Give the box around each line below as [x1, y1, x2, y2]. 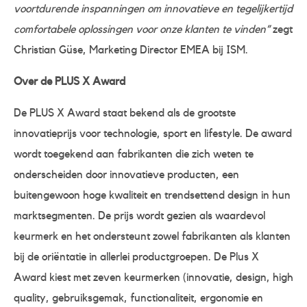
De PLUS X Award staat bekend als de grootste [14, 107, 236, 119]
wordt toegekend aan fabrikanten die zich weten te [14, 148, 254, 160]
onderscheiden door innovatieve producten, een [14, 169, 239, 180]
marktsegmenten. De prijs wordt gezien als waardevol [14, 210, 265, 221]
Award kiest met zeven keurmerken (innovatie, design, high [14, 271, 293, 283]
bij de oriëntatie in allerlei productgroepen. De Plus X [14, 251, 259, 262]
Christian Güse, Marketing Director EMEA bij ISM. [14, 44, 248, 56]
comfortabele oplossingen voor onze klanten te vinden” [14, 23, 273, 35]
